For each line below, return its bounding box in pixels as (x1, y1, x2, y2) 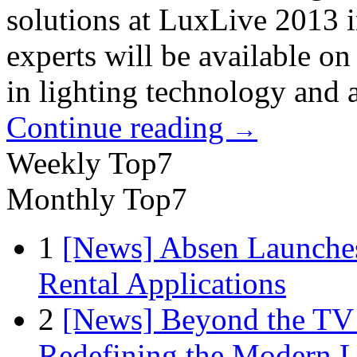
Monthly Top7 (6, 181, 187, 216)
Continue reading (6, 109, 232, 144)
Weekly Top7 (6, 145, 173, 180)
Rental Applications (38, 265, 286, 300)
